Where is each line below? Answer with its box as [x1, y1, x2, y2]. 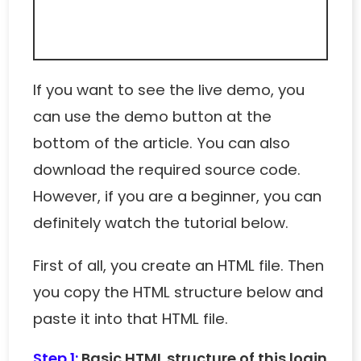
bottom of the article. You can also [33, 132, 291, 153]
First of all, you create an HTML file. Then [33, 255, 325, 276]
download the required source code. [33, 159, 301, 180]
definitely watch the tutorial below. [33, 212, 289, 233]
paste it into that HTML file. [33, 308, 229, 329]
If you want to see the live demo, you [33, 79, 305, 100]
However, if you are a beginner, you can [33, 185, 322, 206]
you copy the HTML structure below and [33, 281, 324, 302]
